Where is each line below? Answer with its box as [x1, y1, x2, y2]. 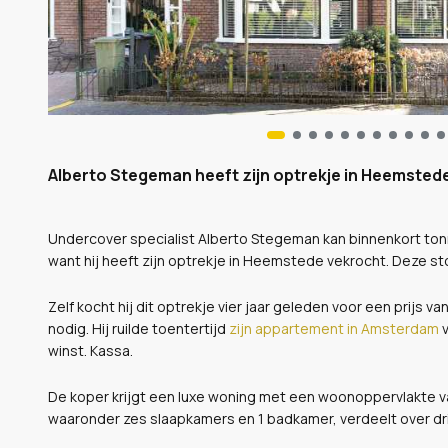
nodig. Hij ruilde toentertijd [48, 318, 229, 338]
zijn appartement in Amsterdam [229, 318, 439, 338]
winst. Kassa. [48, 340, 133, 360]
